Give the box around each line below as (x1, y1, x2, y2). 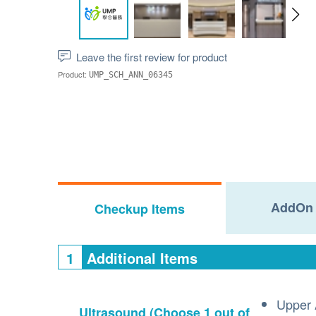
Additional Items (83, 248, 197, 268)
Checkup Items (95, 200, 185, 218)
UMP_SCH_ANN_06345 (89, 70, 173, 80)
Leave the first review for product (76, 49, 227, 64)
